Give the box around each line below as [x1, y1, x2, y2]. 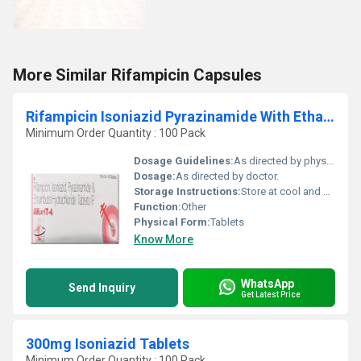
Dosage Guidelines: [134, 155, 234, 167]
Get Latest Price [241, 289, 301, 299]
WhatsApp [241, 276, 294, 290]
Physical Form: [134, 216, 210, 228]
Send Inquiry [68, 281, 135, 294]
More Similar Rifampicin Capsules [13, 65, 262, 85]
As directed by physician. [234, 155, 326, 167]
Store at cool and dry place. [241, 185, 323, 197]
